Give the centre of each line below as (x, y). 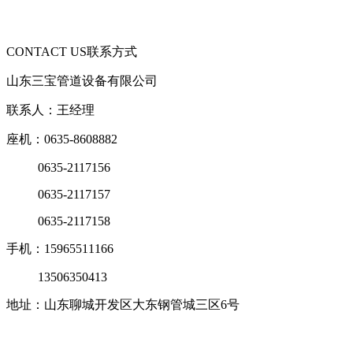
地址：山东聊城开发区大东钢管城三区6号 (123, 304)
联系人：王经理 (50, 110)
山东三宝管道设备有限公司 (82, 80)
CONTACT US (46, 51)
